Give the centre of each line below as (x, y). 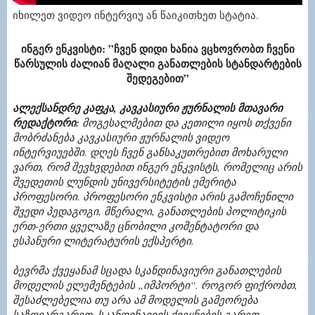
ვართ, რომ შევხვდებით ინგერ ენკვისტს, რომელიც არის (157, 166)
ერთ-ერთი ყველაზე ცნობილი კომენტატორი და (136, 225)
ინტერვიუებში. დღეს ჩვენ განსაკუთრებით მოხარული (150, 152)
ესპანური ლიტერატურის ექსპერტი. (103, 240)
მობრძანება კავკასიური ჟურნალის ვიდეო (121, 137)
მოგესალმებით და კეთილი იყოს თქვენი (185, 122)
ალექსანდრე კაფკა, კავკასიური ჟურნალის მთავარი (148, 108)
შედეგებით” (157, 78)
